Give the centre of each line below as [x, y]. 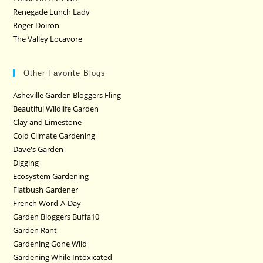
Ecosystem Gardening [51, 176]
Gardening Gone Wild [50, 243]
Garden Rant [35, 230]
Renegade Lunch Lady [52, 11]
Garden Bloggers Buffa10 [56, 216]
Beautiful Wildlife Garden [56, 108]
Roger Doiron [36, 25]
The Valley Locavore [48, 38]
